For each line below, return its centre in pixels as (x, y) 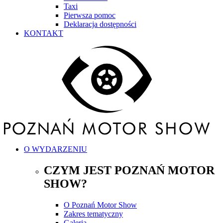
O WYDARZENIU (56, 149)
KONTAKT (44, 33)
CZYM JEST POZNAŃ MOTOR (129, 170)
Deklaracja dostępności (100, 24)
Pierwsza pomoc (90, 15)
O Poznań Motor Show (100, 205)
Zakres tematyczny (93, 214)
